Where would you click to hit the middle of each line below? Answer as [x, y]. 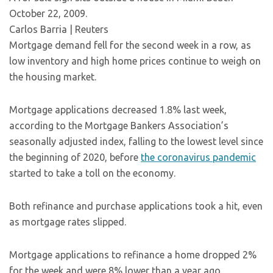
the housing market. [53, 77]
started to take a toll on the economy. [92, 173]
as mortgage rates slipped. [68, 222]
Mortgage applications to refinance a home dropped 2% [133, 255]
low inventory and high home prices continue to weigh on [135, 61]
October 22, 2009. [48, 13]
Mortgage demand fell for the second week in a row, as [130, 45]
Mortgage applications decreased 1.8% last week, [118, 110]
